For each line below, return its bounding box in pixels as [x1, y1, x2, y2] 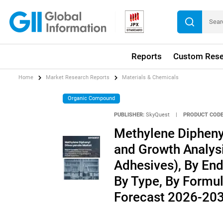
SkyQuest [145, 111, 170, 118]
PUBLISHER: [113, 111, 144, 118]
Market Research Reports [46, 74, 110, 81]
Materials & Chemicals [122, 74, 179, 81]
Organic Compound [68, 95, 115, 102]
